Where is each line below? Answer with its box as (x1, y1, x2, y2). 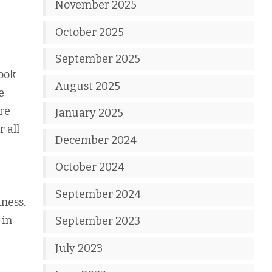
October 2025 (55, 25, 124, 39)
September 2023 (55, 214, 141, 228)
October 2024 (55, 160, 125, 174)
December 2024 (55, 133, 137, 147)
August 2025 (55, 79, 121, 93)
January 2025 (55, 106, 124, 120)
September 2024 (55, 187, 141, 201)
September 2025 (55, 52, 141, 66)
